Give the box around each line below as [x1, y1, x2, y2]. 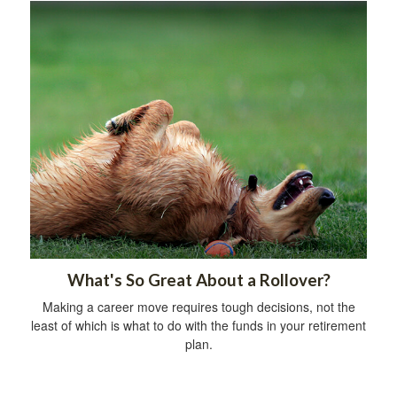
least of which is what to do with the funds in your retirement [31, 316, 366, 335]
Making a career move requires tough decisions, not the [42, 298, 355, 316]
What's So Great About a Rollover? [66, 270, 331, 291]
